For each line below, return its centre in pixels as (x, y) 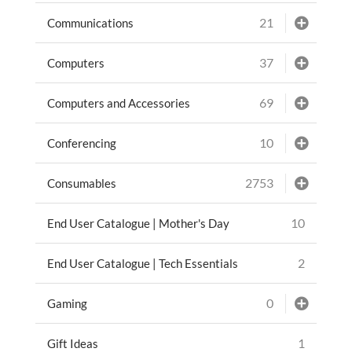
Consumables (81, 183)
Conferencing (81, 143)
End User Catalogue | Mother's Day (138, 223)
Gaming (67, 303)
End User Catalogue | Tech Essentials (142, 263)
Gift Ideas (72, 343)
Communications (90, 22)
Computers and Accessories (118, 103)
